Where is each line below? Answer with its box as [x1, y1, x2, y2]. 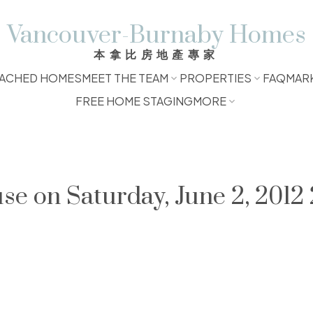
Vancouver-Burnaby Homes [7, 20, 306, 51]
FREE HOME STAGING [75, 94, 193, 108]
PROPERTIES [179, 71, 252, 85]
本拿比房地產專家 [94, 47, 219, 61]
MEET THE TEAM [81, 71, 168, 85]
